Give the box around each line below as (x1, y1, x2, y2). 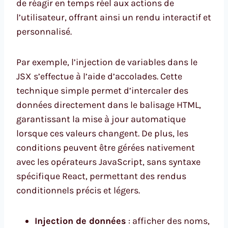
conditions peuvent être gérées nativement (16, 141, 195, 153)
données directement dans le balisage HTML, (16, 99, 201, 110)
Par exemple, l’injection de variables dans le (16, 56, 197, 68)
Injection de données (35, 215, 126, 226)
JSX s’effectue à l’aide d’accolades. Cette (16, 70, 182, 82)
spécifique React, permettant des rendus (16, 170, 186, 182)
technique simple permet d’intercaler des (16, 84, 188, 96)
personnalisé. (16, 25, 72, 37)
